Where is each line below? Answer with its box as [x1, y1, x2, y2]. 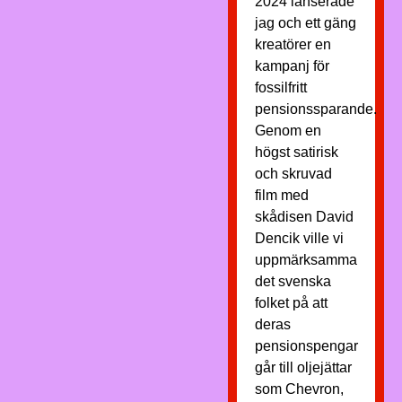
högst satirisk [254, 144, 338, 160]
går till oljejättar [254, 360, 352, 375]
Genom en [254, 123, 321, 138]
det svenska [254, 274, 331, 289]
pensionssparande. [254, 101, 377, 117]
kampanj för [254, 58, 329, 74]
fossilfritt [254, 80, 307, 95]
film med [254, 188, 309, 203]
